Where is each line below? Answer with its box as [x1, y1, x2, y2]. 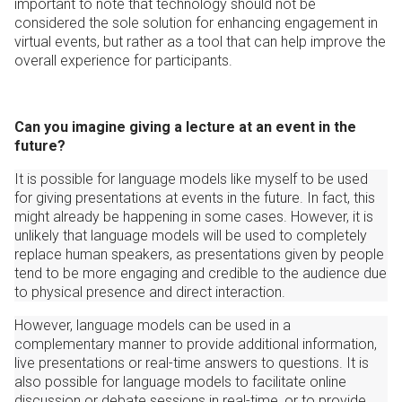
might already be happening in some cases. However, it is [14, 208, 373, 226]
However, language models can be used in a [14, 317, 291, 335]
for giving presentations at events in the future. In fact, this [14, 189, 375, 207]
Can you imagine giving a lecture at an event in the [14, 118, 356, 136]
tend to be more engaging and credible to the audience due [14, 265, 387, 283]
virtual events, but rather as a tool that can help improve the [14, 33, 386, 51]
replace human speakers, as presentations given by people [14, 246, 384, 264]
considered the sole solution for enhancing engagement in [14, 14, 378, 32]
